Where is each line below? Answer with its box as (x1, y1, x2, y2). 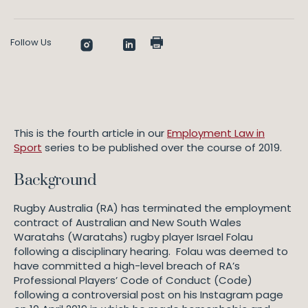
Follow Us (10, 36, 52, 49)
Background (14, 170, 100, 190)
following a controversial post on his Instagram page (14, 287, 283, 302)
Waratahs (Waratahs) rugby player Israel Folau (14, 230, 253, 244)
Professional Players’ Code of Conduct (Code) (14, 273, 252, 287)
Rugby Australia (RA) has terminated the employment (14, 201, 291, 215)
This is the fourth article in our (14, 126, 167, 140)
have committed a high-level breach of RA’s (14, 258, 240, 273)
